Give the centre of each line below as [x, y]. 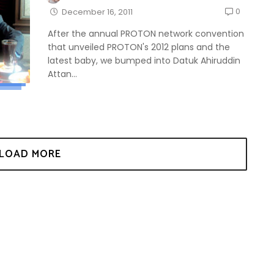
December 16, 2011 [97, 12]
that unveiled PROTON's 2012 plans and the [139, 47]
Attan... [62, 74]
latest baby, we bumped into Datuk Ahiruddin [144, 60]
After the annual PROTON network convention [146, 33]
